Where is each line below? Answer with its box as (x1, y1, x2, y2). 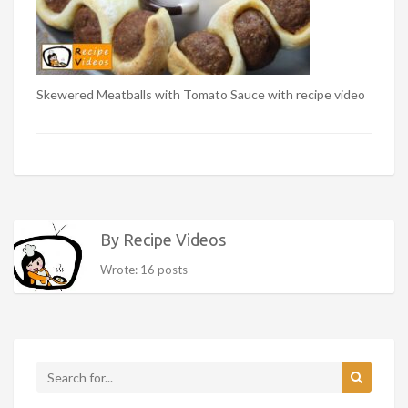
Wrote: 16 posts (100, 262, 188, 277)
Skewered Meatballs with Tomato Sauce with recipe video (36, 87, 365, 102)
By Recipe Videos (100, 230, 226, 249)
